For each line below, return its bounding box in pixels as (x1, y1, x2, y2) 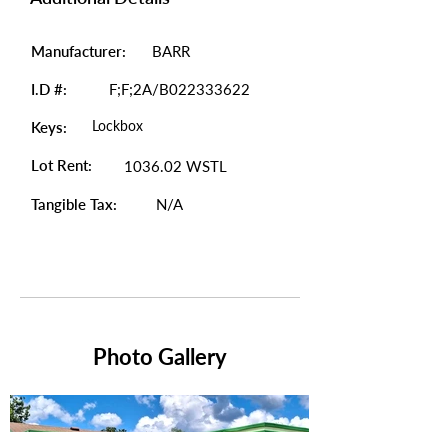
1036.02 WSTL (124, 157, 227, 175)
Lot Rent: (31, 156, 92, 174)
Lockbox (92, 117, 143, 134)
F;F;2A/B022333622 (109, 80, 250, 98)
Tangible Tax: (31, 195, 121, 213)
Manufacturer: (31, 42, 126, 60)
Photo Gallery (92, 343, 227, 370)
